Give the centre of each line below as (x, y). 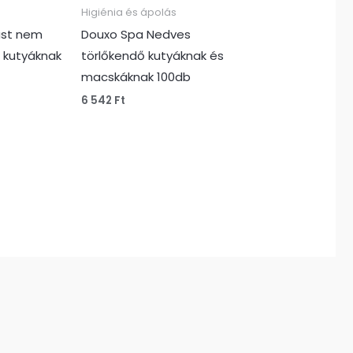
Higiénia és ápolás (128, 12)
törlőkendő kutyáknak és (152, 56)
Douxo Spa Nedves (136, 35)
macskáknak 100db (136, 77)
